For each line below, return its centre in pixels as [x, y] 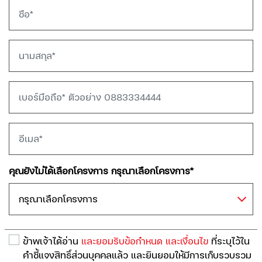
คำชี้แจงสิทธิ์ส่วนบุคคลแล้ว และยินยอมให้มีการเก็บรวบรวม [137, 256]
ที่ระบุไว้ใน [229, 242]
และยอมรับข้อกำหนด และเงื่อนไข [145, 242]
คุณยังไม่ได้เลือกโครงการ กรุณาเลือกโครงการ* [101, 171]
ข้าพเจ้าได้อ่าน [52, 242]
